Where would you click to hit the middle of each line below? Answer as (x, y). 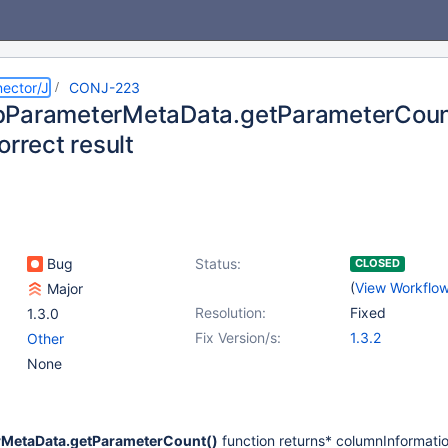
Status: (218, 263)
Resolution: (230, 312)
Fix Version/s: (238, 337)
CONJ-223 (104, 87)
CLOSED (377, 263)
